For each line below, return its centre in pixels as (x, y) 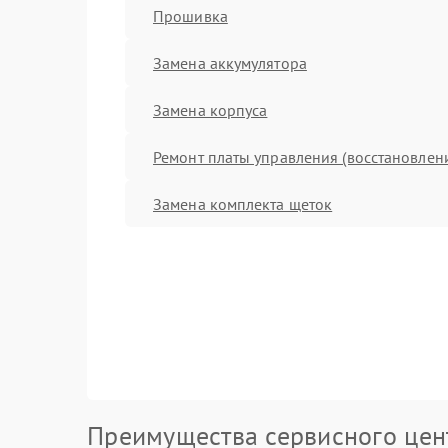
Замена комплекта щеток (243, 203)
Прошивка (190, 15)
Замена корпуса (210, 109)
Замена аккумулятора (230, 62)
